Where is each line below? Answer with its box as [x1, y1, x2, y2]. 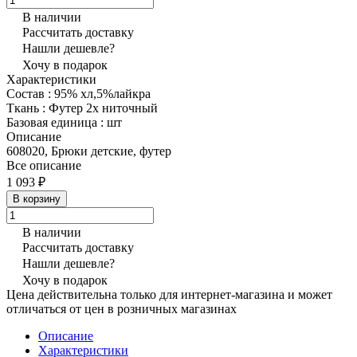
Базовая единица [6, 115, 100, 129]
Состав [6, 86, 48, 100]
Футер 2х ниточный [49, 100, 158, 115]
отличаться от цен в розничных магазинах [6, 301, 237, 316]
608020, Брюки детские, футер [6, 143, 171, 158]
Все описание [6, 158, 81, 172]
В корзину [13, 192, 61, 205]
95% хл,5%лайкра [54, 86, 151, 100]
